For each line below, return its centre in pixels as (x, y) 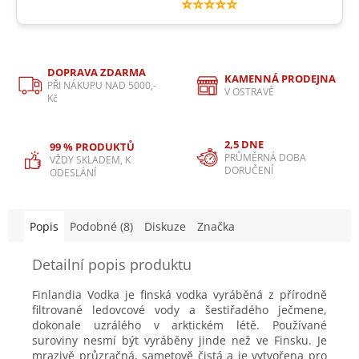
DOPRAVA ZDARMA (97, 72)
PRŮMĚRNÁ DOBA (265, 157)
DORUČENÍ (249, 170)
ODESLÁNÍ (73, 172)
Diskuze (165, 226)
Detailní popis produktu (112, 264)
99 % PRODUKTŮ (92, 146)
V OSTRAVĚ (249, 91)
